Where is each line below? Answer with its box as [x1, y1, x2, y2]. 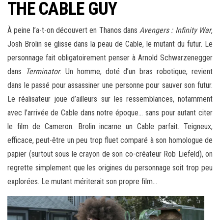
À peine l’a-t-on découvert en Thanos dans [7, 26, 140, 35]
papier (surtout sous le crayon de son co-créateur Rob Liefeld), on [7, 149, 213, 159]
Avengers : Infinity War [139, 26, 212, 35]
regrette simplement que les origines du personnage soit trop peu [7, 163, 213, 173]
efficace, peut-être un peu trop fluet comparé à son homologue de [7, 136, 213, 145]
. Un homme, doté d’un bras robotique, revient [59, 67, 213, 77]
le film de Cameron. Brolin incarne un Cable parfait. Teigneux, [7, 122, 213, 132]
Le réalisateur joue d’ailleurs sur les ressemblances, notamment [7, 94, 213, 104]
